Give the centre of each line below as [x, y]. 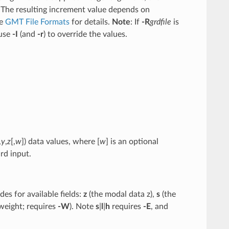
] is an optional [132, 141]
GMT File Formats [37, 22]
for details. [90, 22]
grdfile [160, 22]
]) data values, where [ [60, 141]
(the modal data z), [121, 194]
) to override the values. [85, 34]
